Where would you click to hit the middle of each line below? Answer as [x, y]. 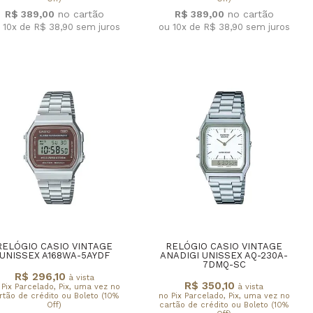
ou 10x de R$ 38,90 [202, 27]
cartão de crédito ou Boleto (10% [224, 305]
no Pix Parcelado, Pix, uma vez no [224, 296]
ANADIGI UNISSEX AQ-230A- [224, 256]
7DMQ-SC [224, 265]
